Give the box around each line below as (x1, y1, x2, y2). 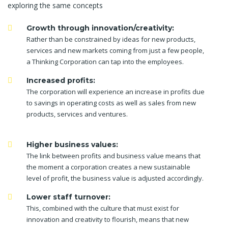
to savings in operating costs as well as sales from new (26, 98, 196, 107)
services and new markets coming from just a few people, (26, 46, 204, 55)
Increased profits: (26, 76, 95, 85)
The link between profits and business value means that (26, 151, 201, 160)
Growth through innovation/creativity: (26, 23, 174, 33)
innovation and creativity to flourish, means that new (26, 215, 189, 224)
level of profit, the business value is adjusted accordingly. (26, 174, 204, 183)
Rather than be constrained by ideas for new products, (26, 35, 195, 44)
